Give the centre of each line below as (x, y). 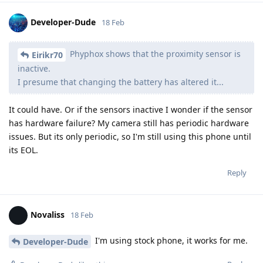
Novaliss (48, 214)
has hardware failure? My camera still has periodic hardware (129, 123)
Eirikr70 (47, 55)
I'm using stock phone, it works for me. (170, 240)
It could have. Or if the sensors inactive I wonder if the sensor (131, 109)
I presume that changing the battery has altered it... (121, 82)
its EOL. (23, 150)
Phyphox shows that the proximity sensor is (154, 54)
